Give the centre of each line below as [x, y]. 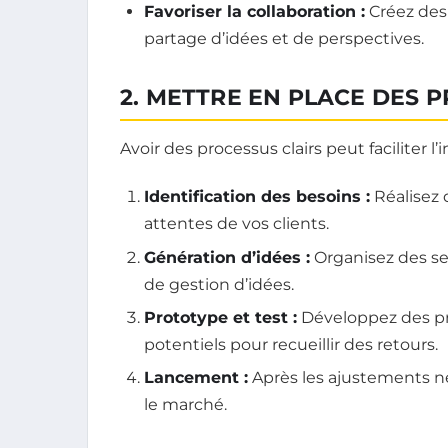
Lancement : [196, 378]
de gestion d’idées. [219, 284]
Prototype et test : [220, 317]
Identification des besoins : [257, 197]
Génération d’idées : [227, 257]
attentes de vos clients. [236, 224]
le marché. [185, 405]
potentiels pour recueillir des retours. [291, 344]
